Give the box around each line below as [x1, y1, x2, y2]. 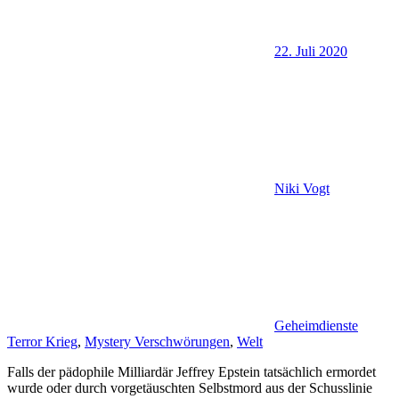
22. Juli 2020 [274, 43, 347, 59]
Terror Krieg [7, 333, 77, 349]
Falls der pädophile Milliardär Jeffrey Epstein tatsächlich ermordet [7, 363, 376, 379]
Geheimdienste [274, 317, 358, 333]
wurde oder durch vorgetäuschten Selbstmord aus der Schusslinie [7, 379, 372, 395]
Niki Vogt [274, 180, 330, 196]
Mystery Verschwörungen [85, 333, 230, 349]
